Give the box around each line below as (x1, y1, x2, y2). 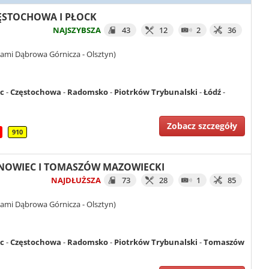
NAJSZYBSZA (53, 25, 101, 36)
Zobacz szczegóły (167, 120, 237, 132)
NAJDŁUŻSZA (51, 174, 101, 186)
